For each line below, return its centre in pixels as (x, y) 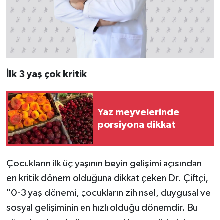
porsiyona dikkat (137, 124)
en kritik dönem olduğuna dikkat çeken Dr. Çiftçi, (107, 178)
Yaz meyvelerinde (138, 112)
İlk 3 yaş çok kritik (46, 74)
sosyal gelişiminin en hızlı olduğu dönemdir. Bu (102, 207)
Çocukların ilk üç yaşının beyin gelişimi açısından (104, 163)
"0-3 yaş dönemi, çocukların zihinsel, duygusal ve (108, 193)
